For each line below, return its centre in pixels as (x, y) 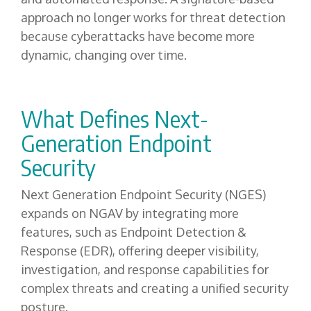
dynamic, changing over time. (104, 54)
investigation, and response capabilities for (145, 270)
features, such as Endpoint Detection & (134, 232)
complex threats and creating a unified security (155, 288)
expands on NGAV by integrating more (130, 213)
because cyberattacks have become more (138, 36)
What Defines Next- (115, 118)
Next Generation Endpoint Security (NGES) (143, 195)
